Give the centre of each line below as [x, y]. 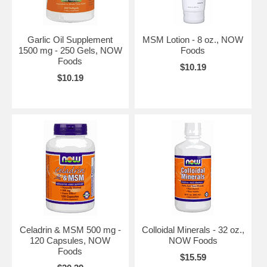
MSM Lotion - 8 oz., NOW [193, 39]
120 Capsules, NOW [70, 240]
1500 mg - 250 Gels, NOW [70, 50]
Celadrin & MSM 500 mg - [70, 229]
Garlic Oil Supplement [70, 39]
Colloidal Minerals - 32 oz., [193, 229]
